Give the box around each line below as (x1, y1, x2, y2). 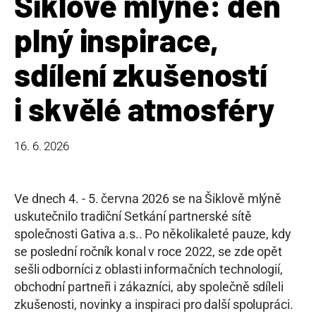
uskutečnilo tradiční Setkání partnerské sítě (14, 209, 252, 224)
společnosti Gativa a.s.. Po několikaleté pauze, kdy (14, 226, 291, 241)
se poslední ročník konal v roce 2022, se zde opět (14, 244, 283, 259)
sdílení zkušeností (14, 55, 268, 93)
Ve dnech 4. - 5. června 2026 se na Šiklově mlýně (14, 191, 282, 206)
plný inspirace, (14, 20, 219, 59)
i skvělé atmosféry (14, 90, 275, 128)
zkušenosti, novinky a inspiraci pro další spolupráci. (14, 297, 293, 312)
